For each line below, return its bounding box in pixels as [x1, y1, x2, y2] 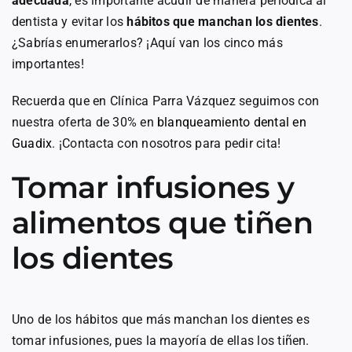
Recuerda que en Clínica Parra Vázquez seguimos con [12, 93, 319, 108]
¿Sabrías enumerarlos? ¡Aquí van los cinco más [12, 35, 283, 50]
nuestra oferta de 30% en [12, 114, 158, 130]
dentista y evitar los [12, 13, 127, 29]
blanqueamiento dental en [157, 114, 306, 130]
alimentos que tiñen [12, 203, 313, 241]
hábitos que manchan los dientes [126, 13, 319, 29]
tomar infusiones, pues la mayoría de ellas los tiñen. [12, 332, 310, 348]
